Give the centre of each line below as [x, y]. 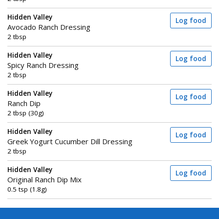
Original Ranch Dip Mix [44, 179]
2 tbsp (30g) [26, 113]
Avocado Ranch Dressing [49, 27]
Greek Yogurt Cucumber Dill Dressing [70, 141]
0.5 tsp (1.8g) [27, 189]
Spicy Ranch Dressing [43, 65]
